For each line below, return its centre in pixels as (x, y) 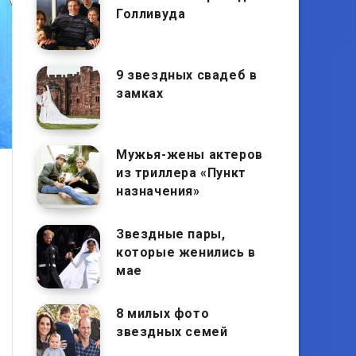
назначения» (158, 191)
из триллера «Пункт (181, 173)
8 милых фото (163, 313)
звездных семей (172, 332)
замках (140, 93)
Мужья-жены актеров (190, 155)
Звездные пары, (171, 234)
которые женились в (186, 252)
